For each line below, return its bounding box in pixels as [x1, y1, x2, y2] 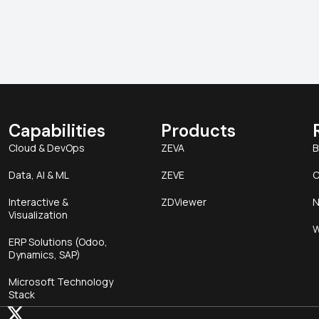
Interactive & [9, 195, 69, 209]
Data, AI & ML [9, 168, 70, 182]
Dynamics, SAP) [9, 248, 81, 262]
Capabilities [9, 120, 106, 142]
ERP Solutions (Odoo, [9, 235, 108, 249]
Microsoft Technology [9, 275, 114, 289]
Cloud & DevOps [9, 141, 85, 155]
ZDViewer [160, 195, 206, 209]
